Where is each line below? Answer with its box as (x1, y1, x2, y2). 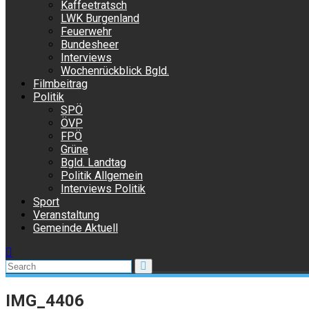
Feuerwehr (61, 25, 112, 38)
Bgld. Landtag (61, 156, 126, 169)
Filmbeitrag (33, 77, 88, 90)
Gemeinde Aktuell (33, 221, 118, 235)
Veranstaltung (33, 208, 99, 221)
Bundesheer (61, 38, 119, 51)
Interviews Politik (61, 182, 146, 195)
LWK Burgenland (61, 12, 139, 25)
